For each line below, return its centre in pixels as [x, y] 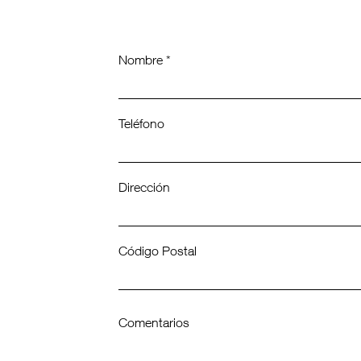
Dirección [144, 189]
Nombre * [145, 62]
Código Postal [158, 253]
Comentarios [154, 325]
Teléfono [141, 126]
